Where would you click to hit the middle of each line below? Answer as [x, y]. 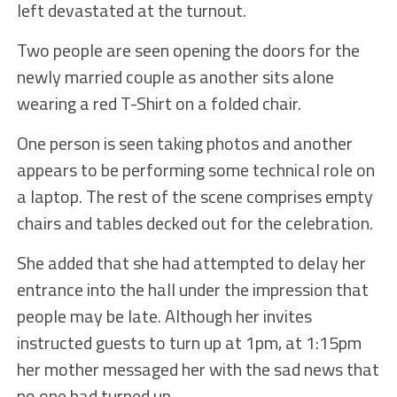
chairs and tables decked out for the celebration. [195, 223]
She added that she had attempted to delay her [191, 263]
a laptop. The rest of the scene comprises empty [195, 197]
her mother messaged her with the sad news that [198, 370]
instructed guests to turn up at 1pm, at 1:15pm [189, 343]
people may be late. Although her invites [164, 316]
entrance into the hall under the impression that [192, 290]
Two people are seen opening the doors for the [188, 51]
